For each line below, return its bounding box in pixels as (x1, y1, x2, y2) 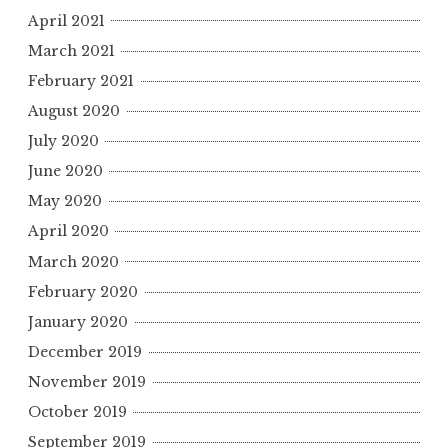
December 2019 (28, 342, 142, 361)
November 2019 (28, 373, 146, 392)
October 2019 (28, 403, 127, 422)
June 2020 (28, 162, 103, 181)
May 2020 (28, 192, 102, 211)
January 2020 (28, 312, 128, 331)
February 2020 (28, 282, 138, 301)
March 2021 (28, 41, 115, 60)
